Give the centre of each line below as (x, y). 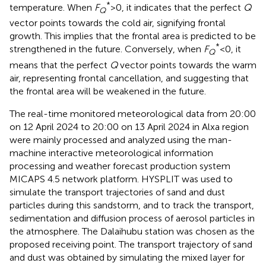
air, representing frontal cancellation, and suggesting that (129, 78)
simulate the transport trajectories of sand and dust (117, 192)
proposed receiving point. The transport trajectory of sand (131, 244)
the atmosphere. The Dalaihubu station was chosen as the (132, 231)
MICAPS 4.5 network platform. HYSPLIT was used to (121, 179)
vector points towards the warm (187, 65)
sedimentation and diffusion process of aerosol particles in (132, 218)
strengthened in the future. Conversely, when (107, 49)
